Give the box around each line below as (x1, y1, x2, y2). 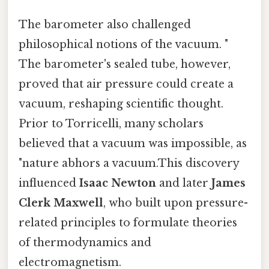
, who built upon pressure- (103, 196, 248, 210)
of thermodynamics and (19, 235, 151, 249)
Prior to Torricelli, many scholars (19, 116, 204, 130)
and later (156, 176, 211, 190)
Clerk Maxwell (19, 196, 103, 210)
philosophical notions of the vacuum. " (19, 37, 228, 51)
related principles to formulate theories (19, 216, 237, 229)
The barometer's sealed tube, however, (19, 57, 231, 71)
